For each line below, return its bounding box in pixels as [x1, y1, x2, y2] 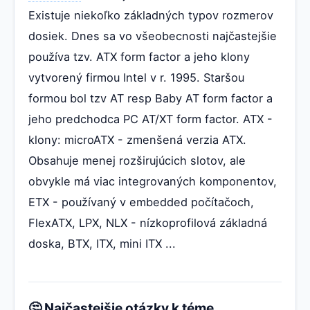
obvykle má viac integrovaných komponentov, [28, 174, 277, 189]
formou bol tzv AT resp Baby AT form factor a [28, 91, 273, 106]
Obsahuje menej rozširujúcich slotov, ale [28, 154, 246, 168]
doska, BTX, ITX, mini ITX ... [28, 237, 176, 251]
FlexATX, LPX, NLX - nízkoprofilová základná [28, 216, 267, 230]
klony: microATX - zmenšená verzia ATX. [28, 133, 246, 147]
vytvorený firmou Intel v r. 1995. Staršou [28, 71, 244, 85]
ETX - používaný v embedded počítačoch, [28, 195, 254, 210]
